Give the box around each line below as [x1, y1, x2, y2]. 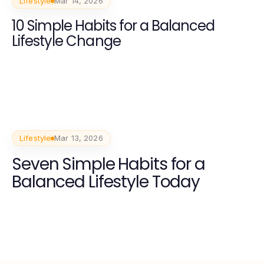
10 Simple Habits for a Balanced [12, 16, 215, 36]
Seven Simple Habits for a [12, 153, 205, 176]
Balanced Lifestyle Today [12, 170, 200, 194]
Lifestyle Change [12, 31, 121, 51]
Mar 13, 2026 [54, 133, 103, 143]
